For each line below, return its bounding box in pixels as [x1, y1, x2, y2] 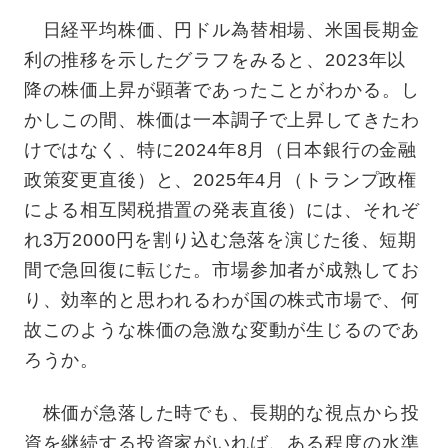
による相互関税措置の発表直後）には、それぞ [23, 199, 420, 220]
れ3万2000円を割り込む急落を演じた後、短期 [23, 229, 418, 250]
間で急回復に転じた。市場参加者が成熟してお [23, 259, 420, 280]
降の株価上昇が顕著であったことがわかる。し [23, 79, 420, 100]
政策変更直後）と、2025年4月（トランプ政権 [23, 169, 418, 190]
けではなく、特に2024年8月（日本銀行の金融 [23, 139, 418, 160]
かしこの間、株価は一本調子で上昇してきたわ [23, 109, 420, 130]
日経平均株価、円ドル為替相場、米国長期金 [23, 19, 420, 40]
